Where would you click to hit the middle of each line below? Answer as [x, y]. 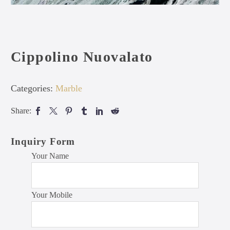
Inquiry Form [43, 141]
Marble [69, 88]
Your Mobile [52, 195]
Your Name [50, 156]
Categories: [32, 88]
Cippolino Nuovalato [82, 57]
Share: [21, 111]
